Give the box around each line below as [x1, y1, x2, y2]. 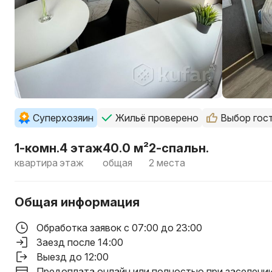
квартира [15, 157, 58, 169]
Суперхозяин [33, 112, 93, 124]
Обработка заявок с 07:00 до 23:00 [36, 222, 202, 234]
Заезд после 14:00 [36, 236, 123, 248]
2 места [149, 157, 185, 169]
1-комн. [15, 141, 59, 155]
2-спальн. [149, 141, 209, 155]
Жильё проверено [115, 112, 199, 124]
